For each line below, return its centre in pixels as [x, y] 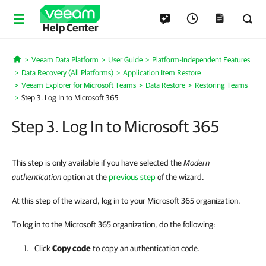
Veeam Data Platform [65, 60]
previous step [132, 177]
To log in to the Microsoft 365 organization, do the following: [114, 224]
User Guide [125, 60]
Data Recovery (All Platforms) [67, 73]
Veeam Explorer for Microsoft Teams [79, 85]
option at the [85, 177]
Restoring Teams [221, 85]
